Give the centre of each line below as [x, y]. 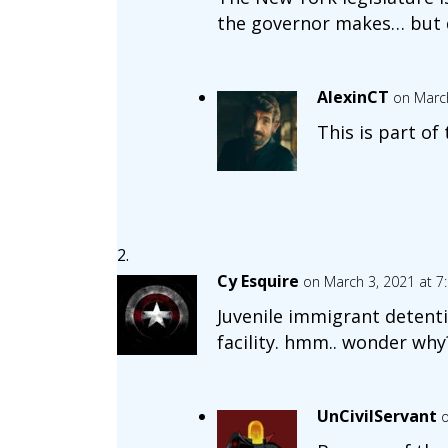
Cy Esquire [257, 281]
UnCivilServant [376, 416]
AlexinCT [352, 97]
